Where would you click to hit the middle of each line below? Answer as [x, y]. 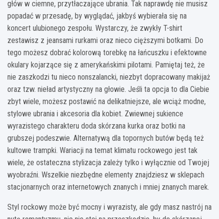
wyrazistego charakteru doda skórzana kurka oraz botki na [96, 126]
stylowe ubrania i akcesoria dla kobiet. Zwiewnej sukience [95, 114]
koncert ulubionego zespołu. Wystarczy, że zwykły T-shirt [95, 28]
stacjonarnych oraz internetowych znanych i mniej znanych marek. [108, 187]
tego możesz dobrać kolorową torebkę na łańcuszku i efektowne [107, 53]
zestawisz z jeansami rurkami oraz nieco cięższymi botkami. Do [105, 41]
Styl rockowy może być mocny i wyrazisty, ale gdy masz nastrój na [109, 207]
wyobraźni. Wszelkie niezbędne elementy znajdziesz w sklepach [106, 175]
